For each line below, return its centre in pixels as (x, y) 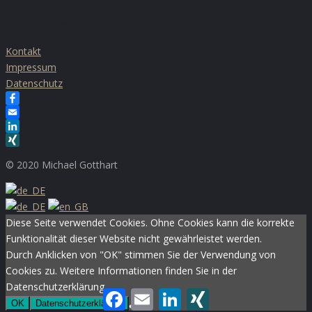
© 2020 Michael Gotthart (62, 165)
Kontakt (23, 52)
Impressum (31, 68)
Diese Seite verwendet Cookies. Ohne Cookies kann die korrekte (150, 223)
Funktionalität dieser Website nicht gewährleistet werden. (134, 239)
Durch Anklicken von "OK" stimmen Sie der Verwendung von (141, 255)
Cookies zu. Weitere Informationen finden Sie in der (121, 271)
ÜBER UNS (38, 20)
